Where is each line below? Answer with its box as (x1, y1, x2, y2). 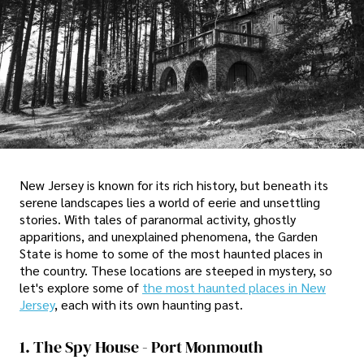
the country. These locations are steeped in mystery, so (19, 261, 332, 279)
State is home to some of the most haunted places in (19, 244, 323, 262)
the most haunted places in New (142, 278, 326, 296)
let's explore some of (19, 278, 142, 296)
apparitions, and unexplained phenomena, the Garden (19, 227, 318, 245)
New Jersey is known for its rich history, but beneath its (19, 175, 328, 193)
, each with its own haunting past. (54, 295, 243, 313)
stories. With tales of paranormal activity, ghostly (19, 210, 296, 227)
